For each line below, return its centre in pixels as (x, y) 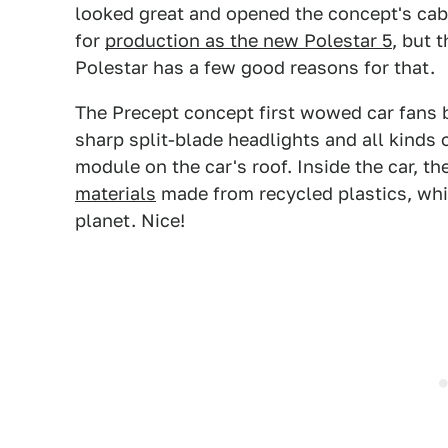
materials (115, 193)
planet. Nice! (130, 220)
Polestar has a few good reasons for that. (255, 67)
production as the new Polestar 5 (248, 40)
